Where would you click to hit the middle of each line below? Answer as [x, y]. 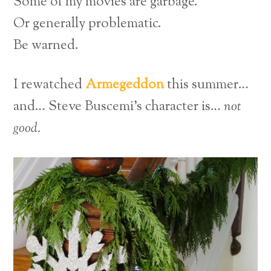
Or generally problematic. [88, 24]
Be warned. [46, 45]
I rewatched [50, 85]
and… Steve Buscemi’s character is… [119, 107]
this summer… [207, 85]
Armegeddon [125, 85]
